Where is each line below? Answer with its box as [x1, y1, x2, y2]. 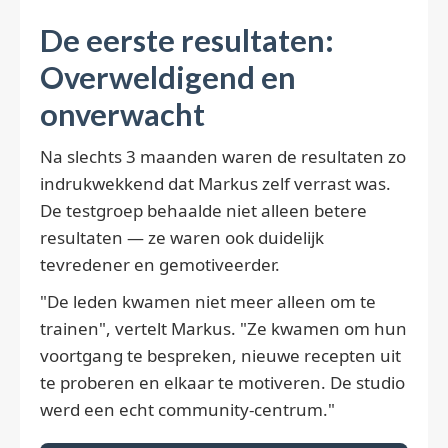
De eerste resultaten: [40, 22, 334, 60]
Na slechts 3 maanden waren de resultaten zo [40, 145, 406, 169]
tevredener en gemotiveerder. [40, 253, 280, 277]
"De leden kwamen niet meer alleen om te [40, 290, 376, 314]
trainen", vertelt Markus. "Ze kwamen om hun [40, 317, 407, 341]
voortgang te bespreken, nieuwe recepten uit [40, 344, 401, 368]
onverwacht [40, 96, 205, 134]
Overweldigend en [40, 59, 296, 97]
